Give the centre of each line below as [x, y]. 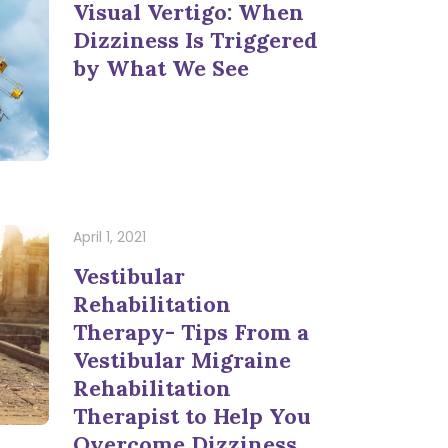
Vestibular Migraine [182, 359]
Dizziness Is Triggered [195, 39]
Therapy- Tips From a [191, 331]
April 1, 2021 [109, 237]
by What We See [161, 67]
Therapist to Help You [192, 415]
